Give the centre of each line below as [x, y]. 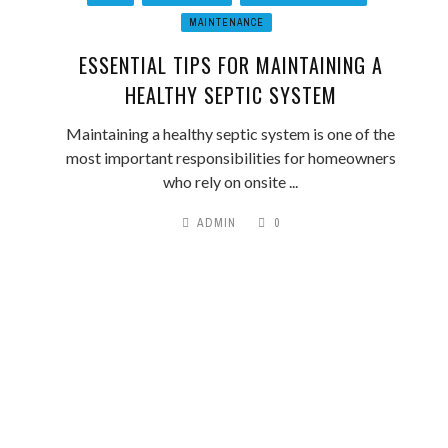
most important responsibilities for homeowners [230, 157]
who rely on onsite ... [231, 181]
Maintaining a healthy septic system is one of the [231, 133]
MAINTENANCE [227, 22]
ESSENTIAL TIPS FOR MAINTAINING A [230, 65]
